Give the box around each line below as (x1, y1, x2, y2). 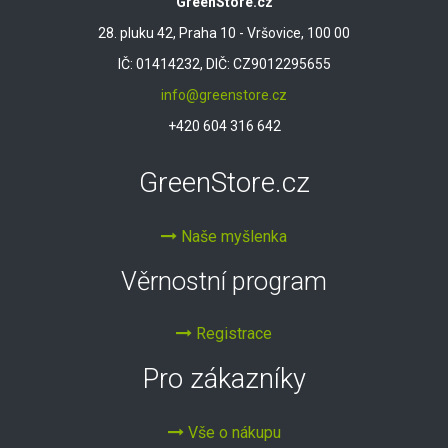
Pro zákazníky (142, 362, 306, 395)
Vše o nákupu (183, 422, 281, 442)
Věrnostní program (121, 265, 327, 296)
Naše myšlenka (177, 226, 287, 246)
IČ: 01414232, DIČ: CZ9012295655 (117, 55, 331, 72)
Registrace (192, 323, 272, 343)
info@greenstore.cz (161, 86, 287, 103)
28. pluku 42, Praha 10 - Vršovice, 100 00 (98, 24, 350, 41)
